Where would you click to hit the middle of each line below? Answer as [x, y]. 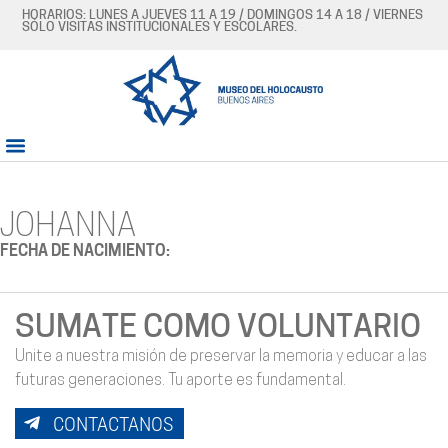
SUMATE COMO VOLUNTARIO [218, 329]
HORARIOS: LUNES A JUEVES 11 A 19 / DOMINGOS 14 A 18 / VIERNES [223, 15]
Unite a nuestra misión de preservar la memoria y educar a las [221, 357]
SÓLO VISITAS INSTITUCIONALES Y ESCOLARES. [160, 27]
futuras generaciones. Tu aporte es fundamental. [180, 381]
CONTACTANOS [113, 423]
